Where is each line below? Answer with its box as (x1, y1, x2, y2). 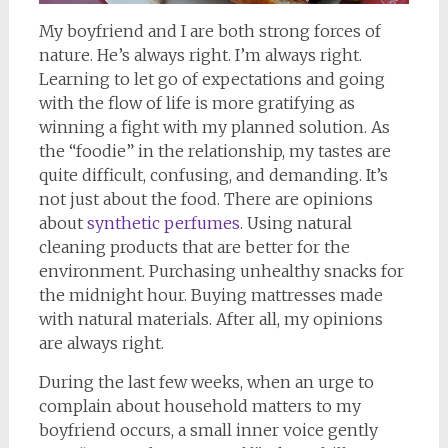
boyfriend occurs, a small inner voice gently (38, 419, 378, 440)
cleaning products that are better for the (38, 236, 350, 257)
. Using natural (239, 212, 352, 233)
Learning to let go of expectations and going (38, 68, 385, 89)
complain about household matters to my (38, 395, 361, 416)
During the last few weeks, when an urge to (38, 371, 374, 392)
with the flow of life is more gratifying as (38, 92, 355, 113)
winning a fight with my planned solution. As (38, 116, 390, 137)
